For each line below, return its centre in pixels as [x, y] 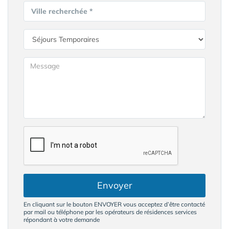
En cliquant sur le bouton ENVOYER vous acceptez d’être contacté [114, 204]
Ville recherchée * [62, 12]
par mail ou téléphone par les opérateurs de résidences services [110, 212]
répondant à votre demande [62, 220]
